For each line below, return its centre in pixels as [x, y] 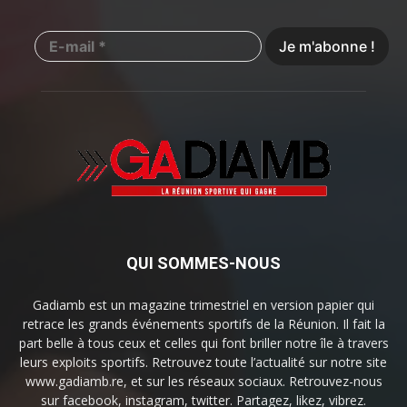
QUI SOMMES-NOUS [203, 263]
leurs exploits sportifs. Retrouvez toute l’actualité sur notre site [203, 362]
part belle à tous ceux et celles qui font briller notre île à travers [203, 342]
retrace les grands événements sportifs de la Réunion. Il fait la [203, 323]
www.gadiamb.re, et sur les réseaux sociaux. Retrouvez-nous [203, 381]
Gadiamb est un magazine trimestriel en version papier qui [203, 304]
